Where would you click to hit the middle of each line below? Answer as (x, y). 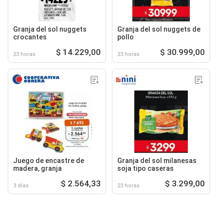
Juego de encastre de (49, 160)
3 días (21, 185)
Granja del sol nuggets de (159, 29)
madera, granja (37, 168)
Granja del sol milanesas (157, 160)
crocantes (30, 37)
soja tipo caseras (145, 168)
